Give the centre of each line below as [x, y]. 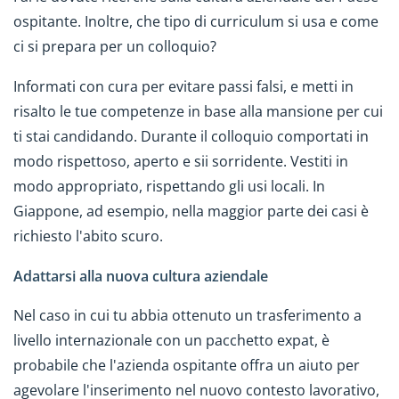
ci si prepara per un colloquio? [117, 47]
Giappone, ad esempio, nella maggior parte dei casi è [191, 211]
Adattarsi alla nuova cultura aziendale [141, 276]
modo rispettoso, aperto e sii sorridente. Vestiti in [181, 161]
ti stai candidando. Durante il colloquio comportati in [191, 136]
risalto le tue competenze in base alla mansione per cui [198, 111]
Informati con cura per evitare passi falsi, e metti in [183, 86]
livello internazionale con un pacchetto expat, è [171, 341]
